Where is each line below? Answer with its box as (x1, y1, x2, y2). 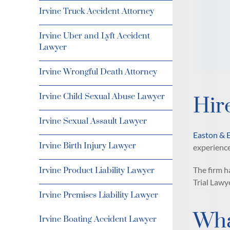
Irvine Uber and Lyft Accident (39, 31, 150, 41)
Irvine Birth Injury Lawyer (39, 141, 136, 151)
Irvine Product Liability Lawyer (39, 165, 155, 176)
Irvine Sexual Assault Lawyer (39, 116, 147, 126)
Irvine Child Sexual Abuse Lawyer (39, 91, 165, 102)
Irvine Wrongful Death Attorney (39, 67, 157, 77)
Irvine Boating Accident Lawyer (39, 214, 157, 224)
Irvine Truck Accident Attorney (39, 6, 154, 16)
